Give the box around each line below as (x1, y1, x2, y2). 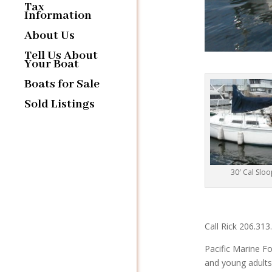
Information (24, 7, 92, 23)
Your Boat (24, 56, 79, 72)
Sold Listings (24, 96, 95, 112)
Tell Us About (24, 47, 98, 63)
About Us (24, 27, 75, 43)
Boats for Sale (24, 76, 100, 92)
